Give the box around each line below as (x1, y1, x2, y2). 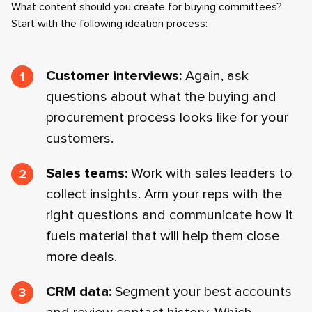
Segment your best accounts (111, 283, 292, 300)
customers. (46, 130, 114, 147)
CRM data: (46, 283, 111, 300)
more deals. (46, 249, 117, 265)
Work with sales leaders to (127, 165, 292, 182)
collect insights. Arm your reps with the (46, 186, 282, 203)
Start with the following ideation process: (11, 17, 208, 31)
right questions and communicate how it (46, 207, 293, 224)
